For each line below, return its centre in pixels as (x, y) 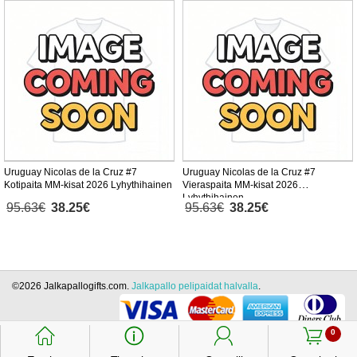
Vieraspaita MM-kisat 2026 (240, 185)
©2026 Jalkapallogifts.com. (72, 286)
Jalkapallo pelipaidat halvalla (195, 286)
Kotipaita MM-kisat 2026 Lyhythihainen (88, 185)
